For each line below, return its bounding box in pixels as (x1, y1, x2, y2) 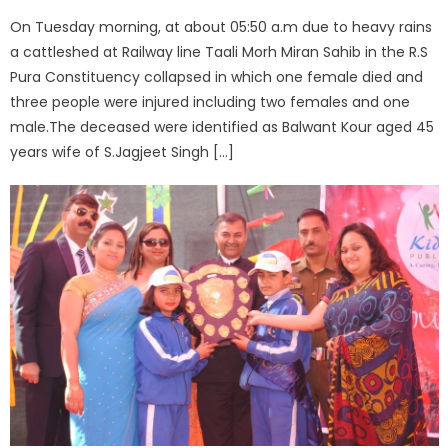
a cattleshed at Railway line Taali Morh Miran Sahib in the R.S (10, 41, 429, 62)
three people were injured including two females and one (10, 91, 411, 112)
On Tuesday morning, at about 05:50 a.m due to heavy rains (10, 16, 433, 37)
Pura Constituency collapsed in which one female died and (10, 66, 424, 87)
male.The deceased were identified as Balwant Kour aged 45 (10, 116, 435, 137)
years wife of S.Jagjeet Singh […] (10, 141, 235, 162)
